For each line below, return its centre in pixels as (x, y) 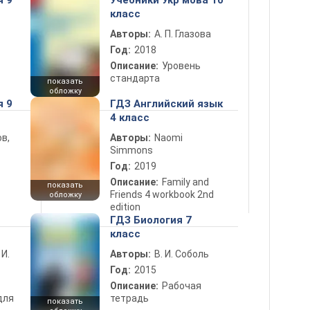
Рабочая (182, 286)
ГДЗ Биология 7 (151, 220)
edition (125, 207)
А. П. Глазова (183, 34)
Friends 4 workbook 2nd (162, 194)
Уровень (181, 66)
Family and (185, 182)
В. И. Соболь (182, 254)
